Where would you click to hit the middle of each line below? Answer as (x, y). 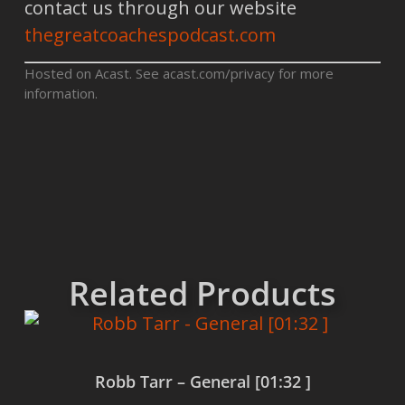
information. (61, 93)
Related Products (202, 293)
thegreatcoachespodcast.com (150, 34)
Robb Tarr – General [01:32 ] (202, 381)
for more (304, 73)
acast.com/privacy (218, 73)
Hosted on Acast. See (93, 73)
